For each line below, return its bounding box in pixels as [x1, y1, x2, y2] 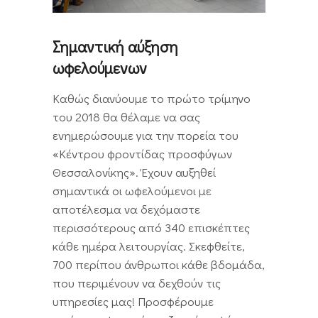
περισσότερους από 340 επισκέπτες [53, 219, 250, 236]
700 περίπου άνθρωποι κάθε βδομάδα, [53, 256, 265, 273]
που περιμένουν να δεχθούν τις [53, 275, 221, 292]
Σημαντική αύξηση [53, 36, 178, 57]
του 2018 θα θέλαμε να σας [53, 109, 200, 126]
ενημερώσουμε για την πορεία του [53, 127, 238, 144]
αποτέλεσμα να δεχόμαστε [53, 201, 200, 218]
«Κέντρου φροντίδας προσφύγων [53, 146, 232, 163]
